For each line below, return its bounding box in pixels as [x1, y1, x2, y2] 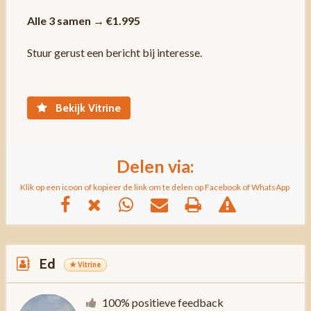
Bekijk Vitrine [52, 101, 121, 115]
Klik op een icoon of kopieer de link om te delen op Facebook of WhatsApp [19, 181, 289, 192]
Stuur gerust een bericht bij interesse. [26, 45, 202, 59]
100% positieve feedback [101, 295, 224, 309]
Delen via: [116, 155, 194, 176]
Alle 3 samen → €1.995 [26, 13, 140, 27]
